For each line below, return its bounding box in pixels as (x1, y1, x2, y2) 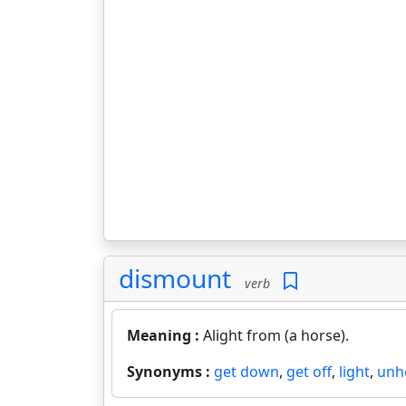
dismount (119, 261, 231, 295)
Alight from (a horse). (203, 325, 349, 345)
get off (286, 362, 332, 382)
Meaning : (127, 325, 203, 345)
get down (214, 362, 279, 382)
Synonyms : (127, 362, 214, 382)
